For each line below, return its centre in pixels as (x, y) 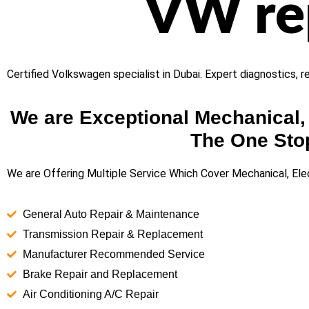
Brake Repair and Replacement (100, 274)
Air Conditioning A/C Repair (90, 294)
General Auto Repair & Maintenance (111, 214)
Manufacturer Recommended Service (113, 254)
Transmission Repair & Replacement (112, 234)
